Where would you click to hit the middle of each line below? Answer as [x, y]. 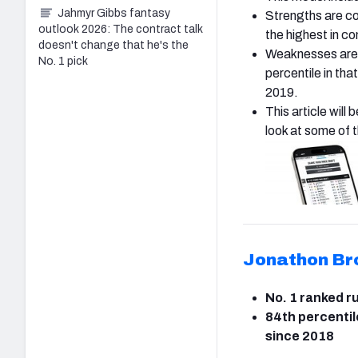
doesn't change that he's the [113, 45]
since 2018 [300, 336]
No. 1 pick [63, 61]
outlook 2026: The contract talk [121, 29]
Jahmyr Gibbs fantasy [114, 13]
